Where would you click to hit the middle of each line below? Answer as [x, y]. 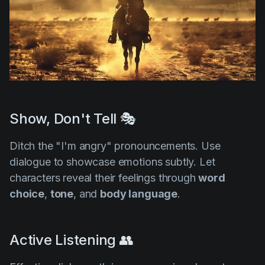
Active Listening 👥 [72, 240]
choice [27, 194]
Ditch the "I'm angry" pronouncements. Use [115, 146]
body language [139, 194]
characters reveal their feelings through [104, 178]
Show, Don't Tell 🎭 [73, 119]
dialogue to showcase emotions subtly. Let [112, 162]
